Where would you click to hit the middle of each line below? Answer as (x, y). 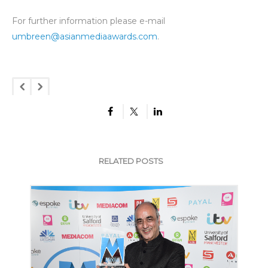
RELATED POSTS (131, 161)
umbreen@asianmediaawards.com (85, 36)
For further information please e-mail (89, 21)
